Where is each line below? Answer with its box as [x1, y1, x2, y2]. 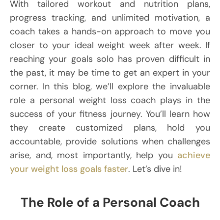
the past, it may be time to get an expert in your [10, 67, 210, 79]
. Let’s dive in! [128, 163, 182, 175]
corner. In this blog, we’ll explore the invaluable [10, 81, 210, 93]
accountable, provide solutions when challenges [10, 136, 210, 148]
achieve [177, 149, 210, 162]
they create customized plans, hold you [10, 122, 210, 134]
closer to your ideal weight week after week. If [10, 39, 210, 52]
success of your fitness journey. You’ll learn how [10, 108, 210, 120]
